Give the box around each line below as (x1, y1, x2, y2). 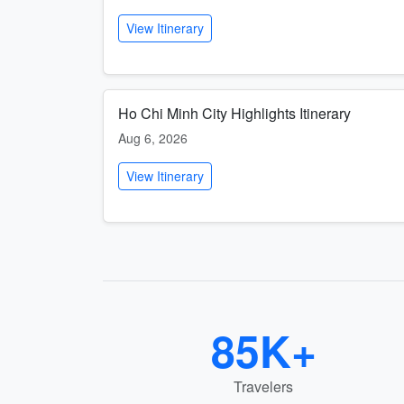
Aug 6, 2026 (118, 129, 188, 147)
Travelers (234, 376, 293, 397)
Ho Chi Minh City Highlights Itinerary (118, 103, 351, 124)
